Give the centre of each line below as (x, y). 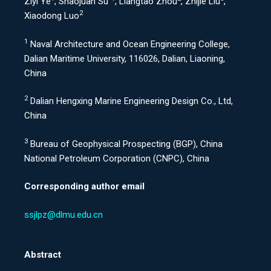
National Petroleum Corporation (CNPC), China (117, 158)
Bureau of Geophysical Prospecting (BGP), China (125, 144)
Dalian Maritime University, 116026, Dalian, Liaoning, (125, 58)
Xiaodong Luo (52, 16)
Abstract (43, 255)
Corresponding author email (84, 186)
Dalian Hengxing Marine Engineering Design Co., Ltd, (130, 101)
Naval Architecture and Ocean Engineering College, (129, 44)
